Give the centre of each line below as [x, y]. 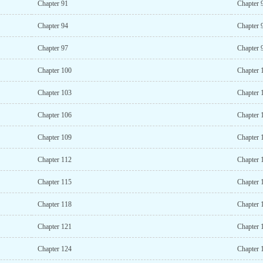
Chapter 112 [54, 160]
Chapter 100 [54, 70]
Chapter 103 [54, 93]
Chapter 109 [54, 137]
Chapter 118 [54, 204]
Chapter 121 [54, 227]
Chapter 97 [53, 48]
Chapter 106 [54, 115]
